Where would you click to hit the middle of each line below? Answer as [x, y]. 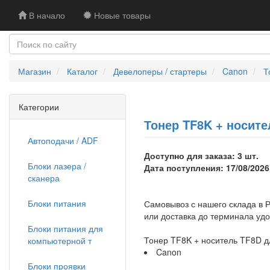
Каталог [82, 71]
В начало [46, 15]
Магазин [35, 71]
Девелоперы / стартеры [160, 71]
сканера [44, 178]
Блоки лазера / [57, 166]
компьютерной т [60, 240]
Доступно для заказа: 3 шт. [201, 155]
